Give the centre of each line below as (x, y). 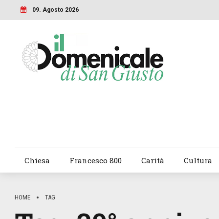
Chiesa (37, 161)
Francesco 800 (95, 161)
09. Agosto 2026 (55, 10)
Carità (153, 161)
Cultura (198, 161)
